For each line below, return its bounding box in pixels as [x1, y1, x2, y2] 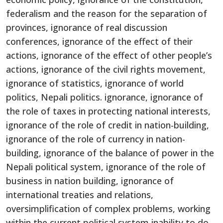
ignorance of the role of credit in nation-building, [6, 118, 209, 131]
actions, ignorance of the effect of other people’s [6, 49, 212, 61]
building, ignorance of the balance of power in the [6, 146, 214, 159]
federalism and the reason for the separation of [6, 7, 207, 19]
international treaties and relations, [6, 188, 153, 201]
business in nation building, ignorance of [6, 174, 174, 187]
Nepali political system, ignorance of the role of [6, 160, 206, 173]
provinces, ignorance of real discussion [6, 21, 167, 33]
